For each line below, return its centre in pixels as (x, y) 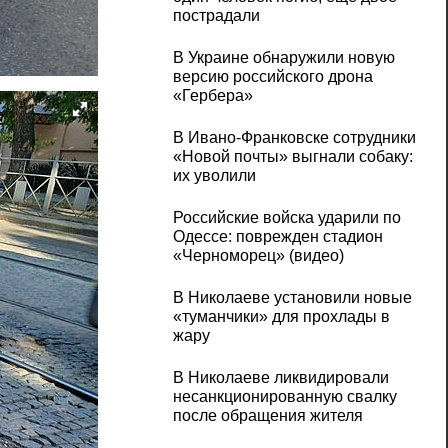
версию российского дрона (272, 77)
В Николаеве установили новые (292, 298)
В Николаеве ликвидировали (280, 378)
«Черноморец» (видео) (258, 256)
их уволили (214, 176)
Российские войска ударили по (286, 218)
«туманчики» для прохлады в (281, 317)
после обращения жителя (267, 416)
